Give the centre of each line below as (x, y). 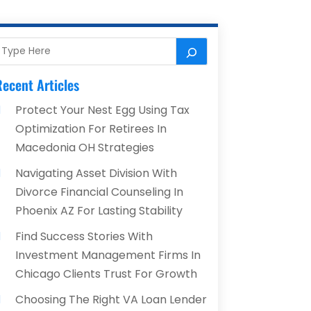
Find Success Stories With (84, 236)
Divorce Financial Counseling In (99, 192)
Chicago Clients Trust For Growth (106, 274)
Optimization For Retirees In (91, 128)
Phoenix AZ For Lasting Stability (99, 210)
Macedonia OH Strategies (84, 147)
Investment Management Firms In (108, 255)
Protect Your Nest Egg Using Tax (102, 110)
